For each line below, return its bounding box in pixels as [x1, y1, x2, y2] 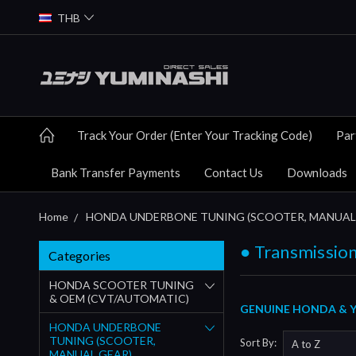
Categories [48, 247, 111, 263]
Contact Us [204, 164, 263, 180]
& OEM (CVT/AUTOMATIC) [49, 291, 189, 305]
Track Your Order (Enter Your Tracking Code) [77, 127, 312, 142]
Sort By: [240, 336, 277, 350]
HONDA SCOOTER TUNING [49, 277, 194, 292]
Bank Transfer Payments [51, 164, 180, 180]
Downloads [287, 164, 347, 180]
